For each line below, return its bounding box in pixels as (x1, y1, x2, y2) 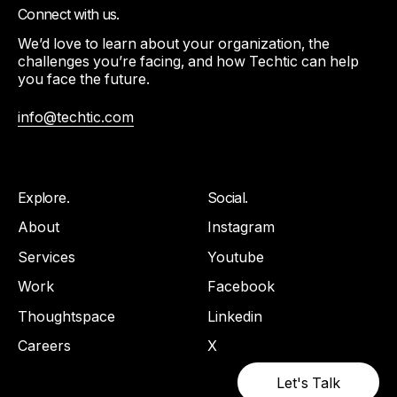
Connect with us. (18, 4, 120, 23)
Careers (18, 337, 71, 355)
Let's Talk (276, 373, 340, 392)
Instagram (207, 217, 275, 236)
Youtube (207, 247, 264, 266)
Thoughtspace (18, 307, 115, 325)
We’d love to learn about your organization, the (18, 34, 330, 52)
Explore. (18, 188, 69, 206)
